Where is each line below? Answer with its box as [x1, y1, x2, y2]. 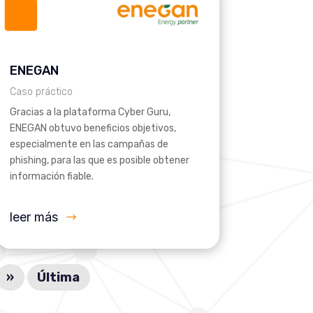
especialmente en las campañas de [9, 138, 168, 151]
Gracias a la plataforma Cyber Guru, [9, 106, 170, 119]
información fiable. [9, 170, 94, 183]
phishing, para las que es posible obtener [9, 154, 189, 167]
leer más [9, 210, 58, 225]
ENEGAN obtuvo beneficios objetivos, [9, 122, 176, 135]
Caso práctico [9, 86, 73, 99]
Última [37, 270, 80, 286]
